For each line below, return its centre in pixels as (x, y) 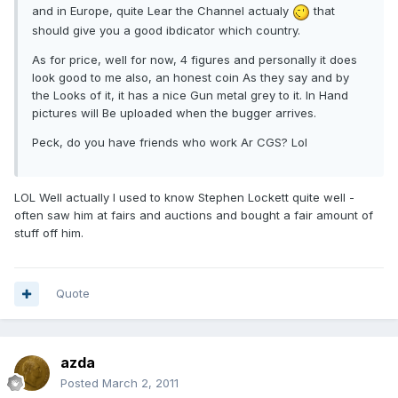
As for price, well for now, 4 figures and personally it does (195, 59)
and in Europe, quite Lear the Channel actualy (162, 11)
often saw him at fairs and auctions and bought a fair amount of (194, 215)
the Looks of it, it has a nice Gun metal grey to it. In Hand (190, 95)
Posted (81, 383)
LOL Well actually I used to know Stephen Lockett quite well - (184, 197)
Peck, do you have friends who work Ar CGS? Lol (170, 142)
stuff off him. (49, 232)
